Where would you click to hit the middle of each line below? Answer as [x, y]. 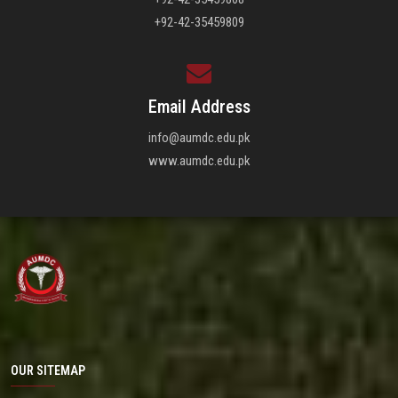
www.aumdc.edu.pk [199, 161]
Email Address [199, 107]
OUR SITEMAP [48, 371]
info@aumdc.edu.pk [199, 138]
